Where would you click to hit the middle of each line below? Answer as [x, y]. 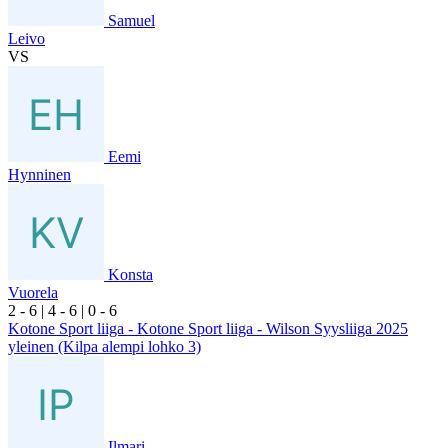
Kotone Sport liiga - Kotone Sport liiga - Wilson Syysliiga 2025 [208, 328]
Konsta [130, 274]
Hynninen [39, 174]
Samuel [131, 20]
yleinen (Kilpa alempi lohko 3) [104, 346]
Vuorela [33, 292]
